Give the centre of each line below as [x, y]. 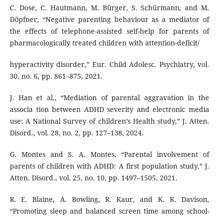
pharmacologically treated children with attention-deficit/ [104, 43]
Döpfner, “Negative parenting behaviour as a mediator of [109, 19]
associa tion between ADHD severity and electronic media [109, 109]
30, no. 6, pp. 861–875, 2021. [56, 76]
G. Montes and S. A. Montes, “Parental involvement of [109, 154]
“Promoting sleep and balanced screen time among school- [109, 211]
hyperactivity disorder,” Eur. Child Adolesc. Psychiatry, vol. [109, 64]
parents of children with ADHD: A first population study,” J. [109, 166]
